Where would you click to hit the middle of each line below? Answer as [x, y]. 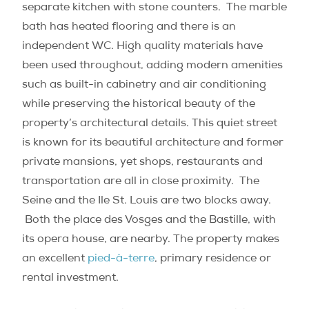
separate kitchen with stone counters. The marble [154, 9]
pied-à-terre [121, 260]
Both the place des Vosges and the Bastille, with [149, 221]
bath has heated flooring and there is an [129, 28]
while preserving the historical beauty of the [139, 105]
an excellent [55, 260]
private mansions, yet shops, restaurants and [142, 163]
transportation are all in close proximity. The [141, 182]
